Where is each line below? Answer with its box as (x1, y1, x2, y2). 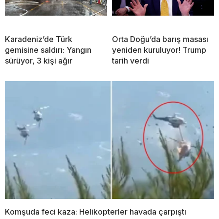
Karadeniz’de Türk (5, 34, 72, 44)
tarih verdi (112, 56, 149, 66)
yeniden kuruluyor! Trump (112, 45, 206, 55)
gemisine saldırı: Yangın (5, 45, 91, 55)
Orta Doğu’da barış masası (112, 34, 208, 44)
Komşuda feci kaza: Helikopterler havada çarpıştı (5, 206, 186, 217)
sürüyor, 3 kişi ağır (5, 56, 72, 66)
